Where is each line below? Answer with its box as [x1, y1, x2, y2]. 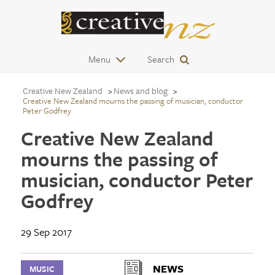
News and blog [113, 84, 168, 97]
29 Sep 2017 [20, 224, 72, 239]
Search [147, 52, 175, 66]
